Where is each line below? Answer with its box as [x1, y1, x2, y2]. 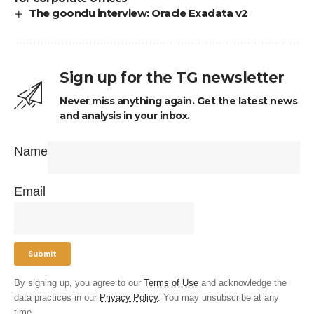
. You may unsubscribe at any [158, 292, 279, 303]
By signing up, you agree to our [14, 278, 144, 288]
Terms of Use [144, 278, 198, 288]
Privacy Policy [100, 292, 158, 303]
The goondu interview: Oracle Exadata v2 [29, 6, 248, 20]
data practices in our [14, 292, 100, 303]
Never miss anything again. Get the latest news [60, 94, 297, 107]
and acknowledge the [198, 278, 287, 288]
